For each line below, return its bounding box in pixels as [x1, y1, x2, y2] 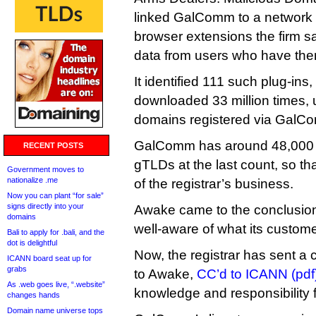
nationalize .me [7, 176, 58, 184]
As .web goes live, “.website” [7, 280, 105, 288]
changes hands [7, 291, 60, 299]
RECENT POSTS [23, 141, 83, 150]
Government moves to [7, 165, 84, 174]
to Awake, [134, 267, 197, 281]
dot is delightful [7, 238, 57, 247]
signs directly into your [7, 202, 84, 210]
